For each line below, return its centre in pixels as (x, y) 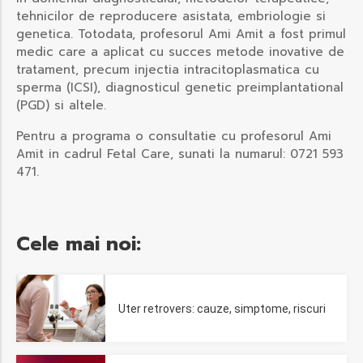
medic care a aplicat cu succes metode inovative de (180, 52)
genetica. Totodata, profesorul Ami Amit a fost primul (181, 34)
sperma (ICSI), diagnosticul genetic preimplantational (180, 88)
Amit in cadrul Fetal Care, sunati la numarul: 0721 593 (180, 154)
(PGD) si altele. (61, 106)
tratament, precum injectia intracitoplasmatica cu (168, 70)
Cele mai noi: (79, 244)
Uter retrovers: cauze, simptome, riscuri (222, 308)
